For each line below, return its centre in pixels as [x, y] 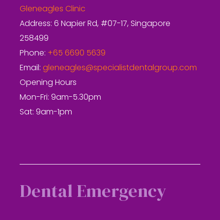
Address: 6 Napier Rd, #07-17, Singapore [95, 24]
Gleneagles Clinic [53, 9]
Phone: [34, 54]
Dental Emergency [93, 191]
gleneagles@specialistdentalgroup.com [120, 68]
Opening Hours [48, 83]
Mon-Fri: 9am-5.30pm [61, 98]
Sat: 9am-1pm [46, 112]
